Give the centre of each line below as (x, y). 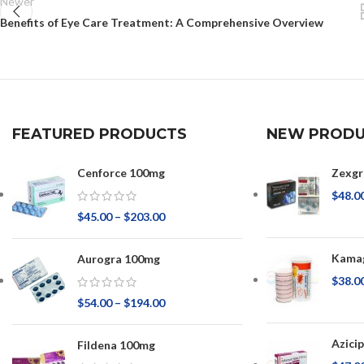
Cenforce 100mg (121, 173)
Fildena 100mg (116, 345)
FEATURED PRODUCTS (100, 134)
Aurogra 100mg (119, 259)
